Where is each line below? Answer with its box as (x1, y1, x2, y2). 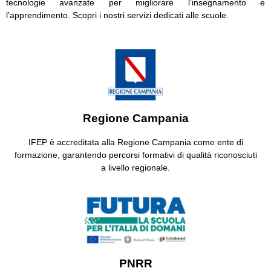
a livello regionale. (101, 162, 170, 172)
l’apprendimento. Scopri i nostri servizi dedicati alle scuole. (6, 10, 229, 21)
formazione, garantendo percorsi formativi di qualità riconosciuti (14, 149, 257, 160)
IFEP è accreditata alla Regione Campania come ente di (28, 137, 243, 147)
